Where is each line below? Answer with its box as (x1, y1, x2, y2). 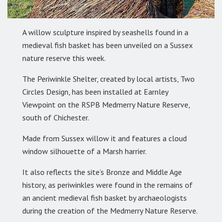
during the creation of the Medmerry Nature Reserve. (22, 205, 198, 216)
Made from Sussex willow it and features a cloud (22, 133, 187, 143)
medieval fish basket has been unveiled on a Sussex (22, 40, 193, 50)
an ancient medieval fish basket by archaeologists (22, 192, 187, 203)
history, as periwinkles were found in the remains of (22, 179, 193, 190)
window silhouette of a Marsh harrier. (22, 146, 147, 156)
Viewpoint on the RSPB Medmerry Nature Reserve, (22, 99, 190, 110)
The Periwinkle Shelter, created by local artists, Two (22, 73, 195, 84)
